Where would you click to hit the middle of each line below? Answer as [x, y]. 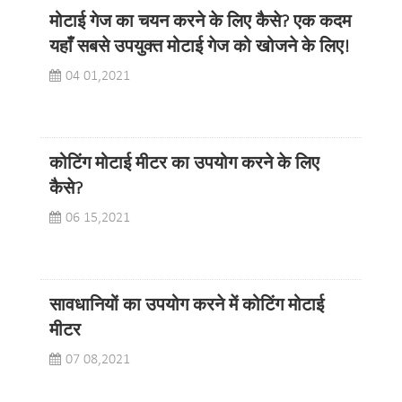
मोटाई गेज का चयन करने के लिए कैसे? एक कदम [200, 23]
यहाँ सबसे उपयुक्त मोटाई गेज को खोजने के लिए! [200, 48]
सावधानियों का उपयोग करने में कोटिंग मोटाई [187, 306]
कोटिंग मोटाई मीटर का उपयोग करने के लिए [184, 165]
